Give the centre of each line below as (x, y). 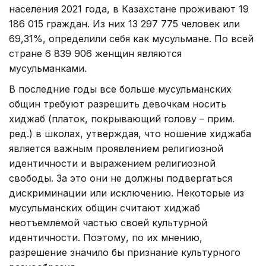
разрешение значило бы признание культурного (125, 252)
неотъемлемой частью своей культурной (108, 222)
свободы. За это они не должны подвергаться (121, 178)
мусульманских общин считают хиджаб (104, 208)
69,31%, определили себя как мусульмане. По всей (131, 38)
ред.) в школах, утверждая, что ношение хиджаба (130, 133)
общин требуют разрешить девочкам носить (118, 104)
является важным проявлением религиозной (116, 148)
